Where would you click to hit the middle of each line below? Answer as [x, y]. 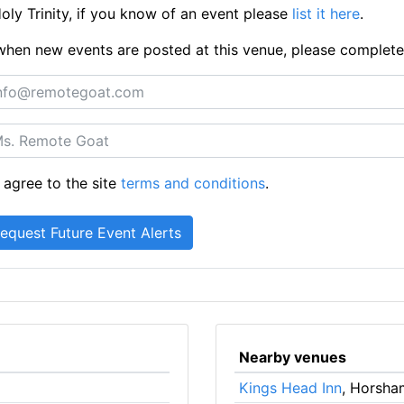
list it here [326, 14]
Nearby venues [292, 357]
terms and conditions [193, 183]
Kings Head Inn [290, 388]
